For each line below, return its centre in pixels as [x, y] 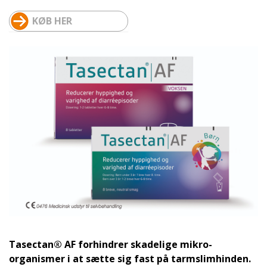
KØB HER [52, 21]
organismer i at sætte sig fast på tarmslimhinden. [130, 259]
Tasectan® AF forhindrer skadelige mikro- [111, 244]
